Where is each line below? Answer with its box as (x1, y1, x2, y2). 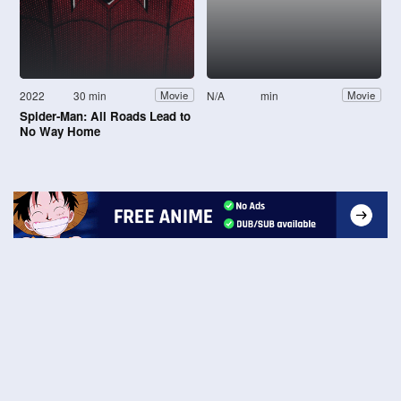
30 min (73, 87, 107, 103)
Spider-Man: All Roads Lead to (20, 107, 191, 124)
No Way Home (20, 122, 100, 140)
